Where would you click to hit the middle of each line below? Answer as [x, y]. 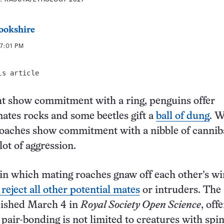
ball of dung [183, 116]
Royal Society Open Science [141, 205]
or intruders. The [180, 190]
